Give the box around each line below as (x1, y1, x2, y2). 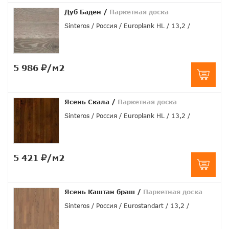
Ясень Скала (64, 98, 109, 106)
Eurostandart (124, 202, 164, 210)
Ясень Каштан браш (64, 188, 135, 196)
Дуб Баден (64, 8, 101, 16)
